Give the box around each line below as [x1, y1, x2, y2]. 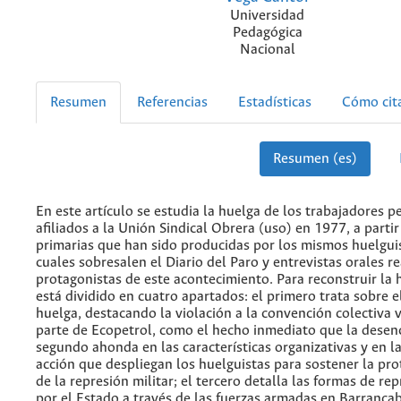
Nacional [239, 42, 295, 58]
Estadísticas [238, 95, 311, 111]
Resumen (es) [272, 151, 357, 167]
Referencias [137, 95, 208, 111]
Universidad [230, 8, 304, 24]
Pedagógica [232, 25, 303, 41]
